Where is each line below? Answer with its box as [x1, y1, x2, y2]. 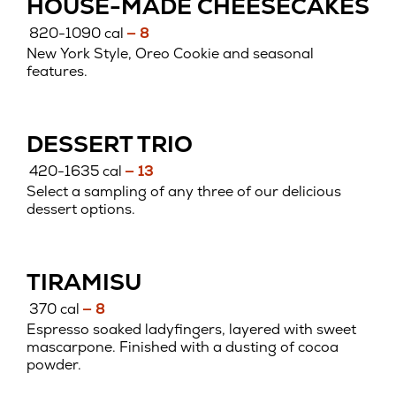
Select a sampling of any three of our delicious [27, 182, 341, 201]
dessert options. [27, 200, 135, 218]
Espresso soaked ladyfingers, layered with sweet [27, 320, 356, 339]
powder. [27, 355, 81, 375]
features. [27, 61, 88, 80]
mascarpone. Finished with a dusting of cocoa [27, 338, 339, 357]
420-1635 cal [29, 162, 123, 181]
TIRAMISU [27, 267, 141, 297]
